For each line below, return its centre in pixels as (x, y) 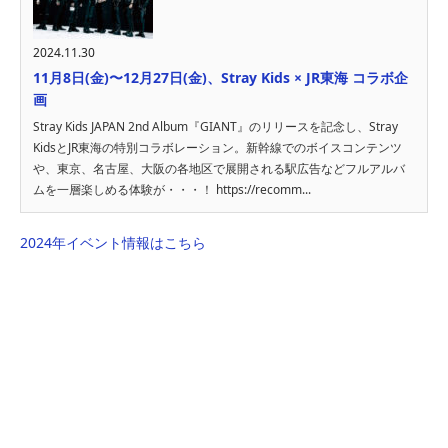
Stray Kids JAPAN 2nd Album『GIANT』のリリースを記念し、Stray (215, 126)
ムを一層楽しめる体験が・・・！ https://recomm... (172, 189)
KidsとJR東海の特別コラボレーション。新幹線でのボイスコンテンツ (217, 147)
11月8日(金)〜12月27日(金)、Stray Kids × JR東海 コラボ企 (220, 77)
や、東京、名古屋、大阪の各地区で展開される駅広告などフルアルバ (219, 168)
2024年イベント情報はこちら (113, 242)
